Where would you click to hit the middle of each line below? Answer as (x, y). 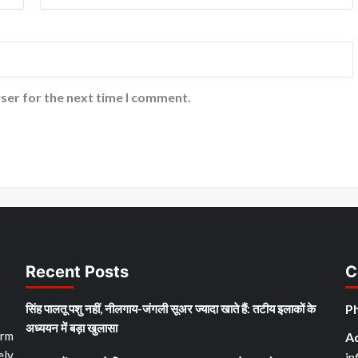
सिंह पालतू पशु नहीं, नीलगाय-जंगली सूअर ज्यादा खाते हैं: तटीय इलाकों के (170, 309)
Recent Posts (77, 272)
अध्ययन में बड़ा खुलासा (71, 328)
